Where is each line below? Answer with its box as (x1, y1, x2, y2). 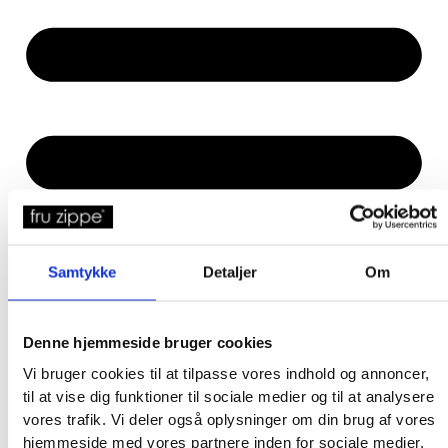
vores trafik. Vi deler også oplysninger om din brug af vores (22, 411, 436, 429)
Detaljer (202, 263, 258, 281)
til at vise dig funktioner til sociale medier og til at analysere (22, 388, 435, 406)
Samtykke (47, 263, 117, 281)
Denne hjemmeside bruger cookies (22, 334, 273, 352)
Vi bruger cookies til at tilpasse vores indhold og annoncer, (22, 365, 430, 383)
